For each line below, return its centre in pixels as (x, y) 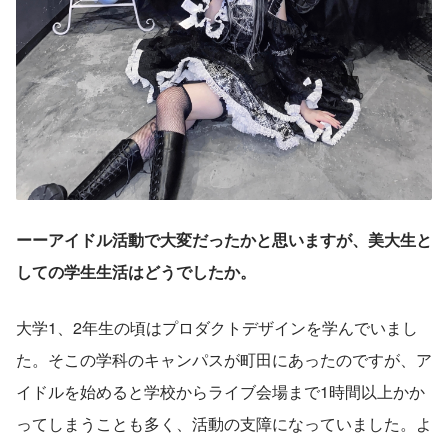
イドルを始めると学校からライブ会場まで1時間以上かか (220, 392)
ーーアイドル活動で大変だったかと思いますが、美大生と (224, 240)
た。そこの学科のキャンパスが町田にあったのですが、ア (224, 360)
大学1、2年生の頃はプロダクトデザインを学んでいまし (217, 328)
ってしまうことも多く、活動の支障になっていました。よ (224, 424)
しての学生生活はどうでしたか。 (136, 272)
